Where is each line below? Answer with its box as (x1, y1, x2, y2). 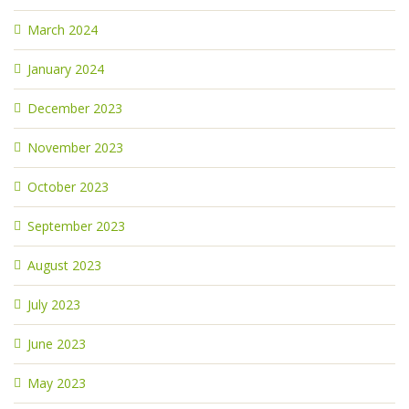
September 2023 (27, 217, 125, 235)
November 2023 (27, 139, 123, 156)
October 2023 (27, 178, 109, 195)
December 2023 (27, 100, 122, 117)
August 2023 (27, 257, 101, 274)
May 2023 (27, 374, 86, 392)
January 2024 (27, 60, 104, 78)
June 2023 (27, 335, 86, 352)
